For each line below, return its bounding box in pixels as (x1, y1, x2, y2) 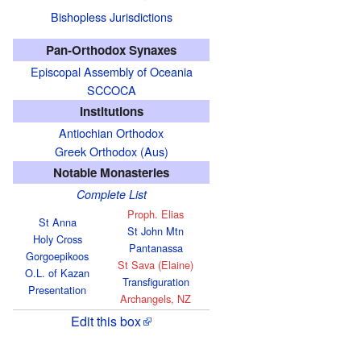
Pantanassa (128, 239, 183, 255)
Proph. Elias (127, 205, 184, 222)
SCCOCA (86, 81, 136, 98)
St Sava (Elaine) (118, 256, 193, 272)
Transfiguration (122, 273, 189, 289)
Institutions (79, 102, 143, 120)
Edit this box (71, 311, 141, 330)
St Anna (38, 214, 77, 230)
